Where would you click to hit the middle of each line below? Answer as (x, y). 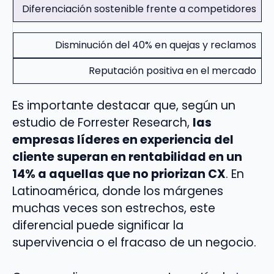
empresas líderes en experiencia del (123, 140)
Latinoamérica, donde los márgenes (118, 191)
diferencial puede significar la (98, 226)
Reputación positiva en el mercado (172, 71)
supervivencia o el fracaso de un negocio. (134, 243)
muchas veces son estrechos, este (114, 209)
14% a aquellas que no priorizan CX (119, 174)
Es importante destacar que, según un (124, 106)
